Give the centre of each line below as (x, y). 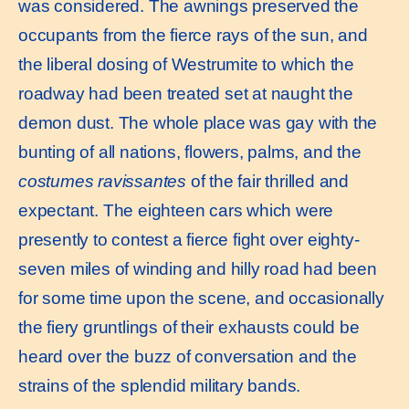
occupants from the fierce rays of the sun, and (193, 35)
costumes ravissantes (102, 181)
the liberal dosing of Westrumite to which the (186, 64)
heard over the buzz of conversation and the (188, 356)
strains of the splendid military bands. (160, 385)
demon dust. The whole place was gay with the (198, 122)
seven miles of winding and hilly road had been (198, 268)
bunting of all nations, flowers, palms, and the (190, 152)
